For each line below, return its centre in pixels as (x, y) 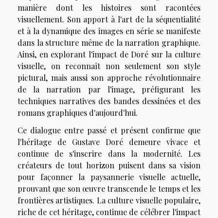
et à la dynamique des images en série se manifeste (109, 31)
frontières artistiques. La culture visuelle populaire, (109, 200)
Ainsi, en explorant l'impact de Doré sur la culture (109, 54)
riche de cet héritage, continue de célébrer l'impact (109, 212)
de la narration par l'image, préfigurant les (109, 89)
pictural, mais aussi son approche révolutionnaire (109, 77)
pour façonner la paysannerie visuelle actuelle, (109, 177)
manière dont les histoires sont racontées (109, 7)
